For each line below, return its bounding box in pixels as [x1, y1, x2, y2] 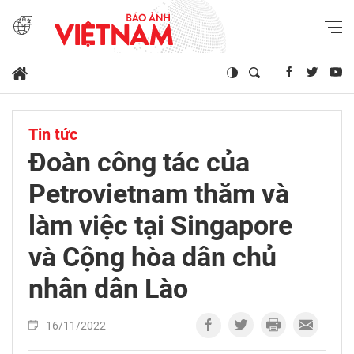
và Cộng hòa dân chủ [28, 241, 277, 273]
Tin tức [28, 125, 77, 145]
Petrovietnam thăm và [28, 178, 289, 210]
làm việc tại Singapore [28, 209, 292, 242]
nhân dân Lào [28, 273, 188, 305]
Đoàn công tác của [28, 146, 250, 179]
